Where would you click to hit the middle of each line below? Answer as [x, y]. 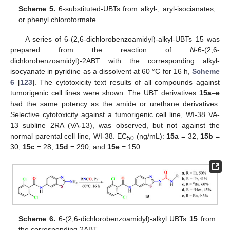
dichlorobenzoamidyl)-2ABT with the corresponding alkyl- [115, 61]
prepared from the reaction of [100, 50]
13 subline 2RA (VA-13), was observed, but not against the [115, 126]
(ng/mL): [150, 136]
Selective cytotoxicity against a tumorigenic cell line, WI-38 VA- [115, 115]
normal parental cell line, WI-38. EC [69, 136]
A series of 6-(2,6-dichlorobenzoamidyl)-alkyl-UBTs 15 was [122, 39]
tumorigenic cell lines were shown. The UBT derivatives [105, 93]
